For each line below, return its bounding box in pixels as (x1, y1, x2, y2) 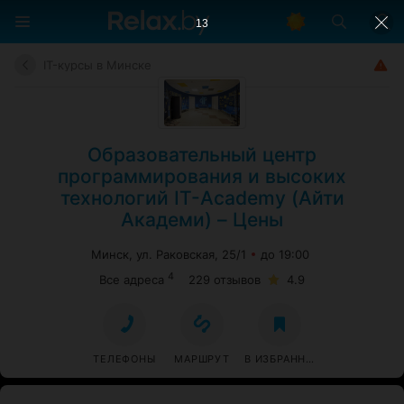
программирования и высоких (58, 165, 346, 188)
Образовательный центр (87, 143, 317, 166)
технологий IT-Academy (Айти (60, 187, 344, 209)
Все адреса (99, 272, 164, 287)
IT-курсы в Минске (43, 58, 151, 72)
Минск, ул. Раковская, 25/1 (91, 247, 246, 262)
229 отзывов (188, 272, 261, 287)
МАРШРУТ (174, 353, 230, 365)
